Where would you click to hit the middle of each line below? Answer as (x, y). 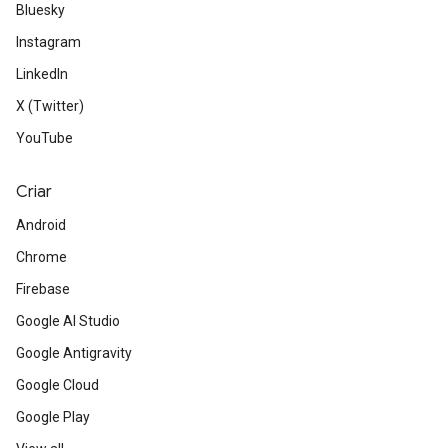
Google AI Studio (68, 321)
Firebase (43, 289)
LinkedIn (42, 74)
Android (41, 225)
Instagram (48, 42)
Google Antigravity (74, 353)
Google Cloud (57, 385)
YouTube (44, 138)
